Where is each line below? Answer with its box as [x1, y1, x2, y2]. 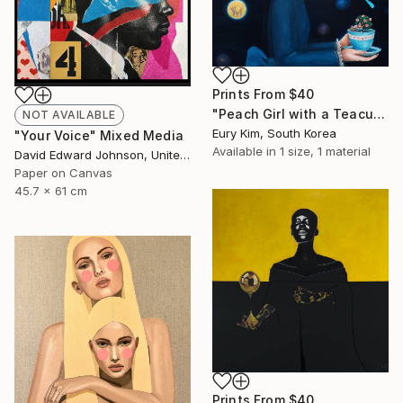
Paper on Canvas [14, 165, 112, 180]
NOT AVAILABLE [22, 107, 116, 121]
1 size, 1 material [280, 144, 371, 159]
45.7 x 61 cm [14, 183, 87, 198]
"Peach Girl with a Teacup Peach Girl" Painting [372, 106, 385, 122]
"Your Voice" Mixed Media [14, 127, 184, 143]
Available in [212, 144, 280, 159]
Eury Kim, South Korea [212, 126, 336, 141]
